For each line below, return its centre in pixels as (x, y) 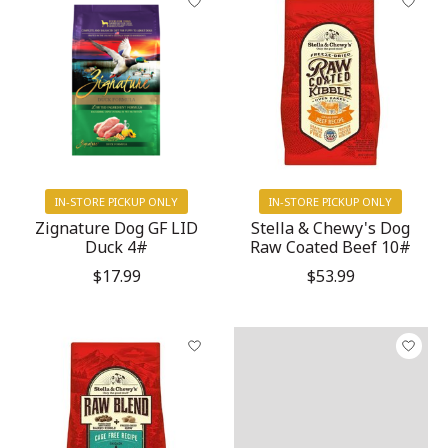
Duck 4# (117, 246)
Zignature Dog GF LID (117, 227)
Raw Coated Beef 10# (331, 246)
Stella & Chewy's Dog (331, 227)
